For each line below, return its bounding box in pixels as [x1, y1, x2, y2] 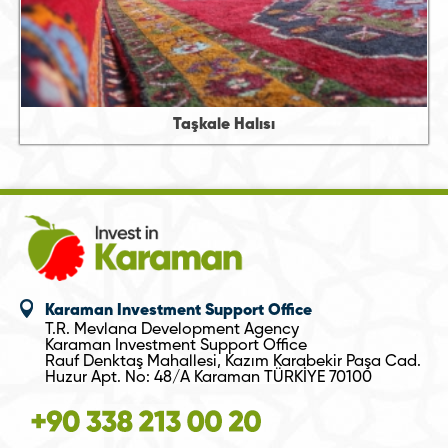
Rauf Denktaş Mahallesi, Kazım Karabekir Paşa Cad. [45, 354, 421, 370]
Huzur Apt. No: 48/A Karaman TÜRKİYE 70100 [45, 370, 372, 386]
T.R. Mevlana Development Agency [45, 322, 299, 338]
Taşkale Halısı [173, 117, 275, 133]
